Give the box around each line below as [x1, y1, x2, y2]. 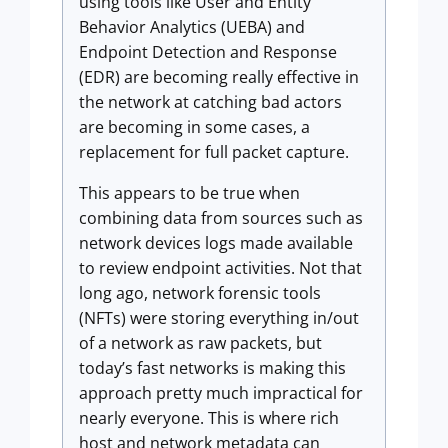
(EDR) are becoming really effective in [79, 66, 359, 88]
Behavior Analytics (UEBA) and [79, 16, 305, 38]
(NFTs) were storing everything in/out [79, 307, 359, 329]
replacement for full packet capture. [79, 141, 349, 163]
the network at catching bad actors [79, 91, 342, 113]
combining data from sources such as [79, 207, 363, 229]
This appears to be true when [79, 182, 300, 204]
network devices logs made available [79, 232, 353, 254]
